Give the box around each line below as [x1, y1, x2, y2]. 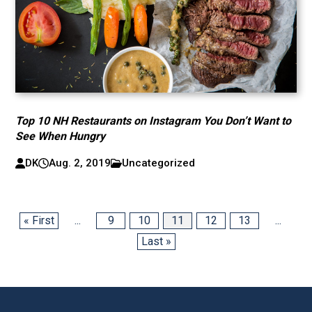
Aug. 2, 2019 [48, 157, 111, 169]
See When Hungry [15, 130, 106, 143]
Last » [141, 235, 171, 248]
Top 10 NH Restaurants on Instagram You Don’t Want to [15, 114, 292, 127]
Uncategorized [122, 157, 196, 169]
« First [24, 214, 54, 227]
